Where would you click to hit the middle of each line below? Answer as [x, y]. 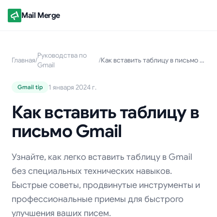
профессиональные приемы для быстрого [98, 199]
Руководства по [62, 55]
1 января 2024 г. [72, 87]
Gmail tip [30, 87]
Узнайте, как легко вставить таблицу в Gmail [102, 157]
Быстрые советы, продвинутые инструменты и [106, 185]
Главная [23, 60]
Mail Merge [41, 15]
